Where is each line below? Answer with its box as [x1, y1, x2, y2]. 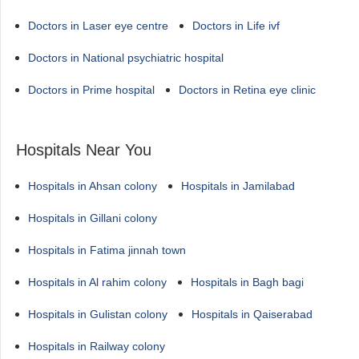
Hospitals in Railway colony [28, 340, 165, 353]
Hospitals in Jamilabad [181, 179, 295, 192]
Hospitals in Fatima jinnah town [28, 244, 186, 256]
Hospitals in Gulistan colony [28, 308, 167, 321]
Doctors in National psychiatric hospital [28, 51, 224, 64]
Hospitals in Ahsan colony [28, 179, 157, 192]
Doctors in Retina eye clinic [179, 83, 316, 96]
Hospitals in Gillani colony [28, 212, 157, 224]
